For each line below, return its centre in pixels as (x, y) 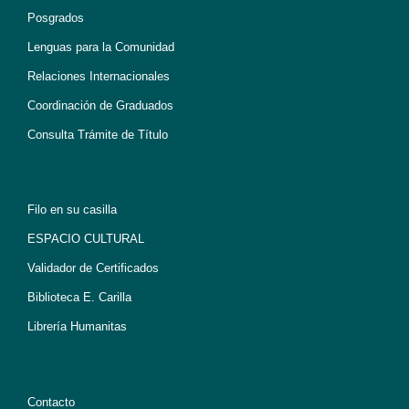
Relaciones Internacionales (99, 76)
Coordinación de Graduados (100, 105)
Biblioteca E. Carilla (79, 297)
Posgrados (56, 17)
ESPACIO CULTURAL (86, 238)
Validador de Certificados (93, 267)
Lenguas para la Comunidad (101, 47)
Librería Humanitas (77, 326)
